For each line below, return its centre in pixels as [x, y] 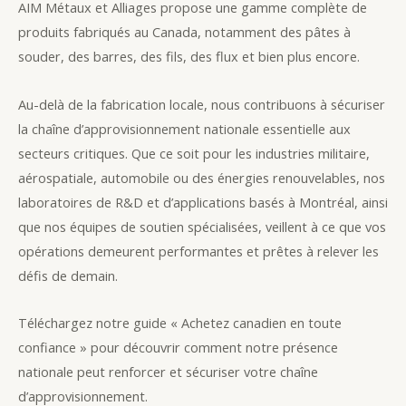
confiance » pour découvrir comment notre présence [178, 348]
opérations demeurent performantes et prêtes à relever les [198, 251]
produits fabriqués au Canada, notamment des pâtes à [184, 32]
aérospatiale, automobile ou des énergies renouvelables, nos [202, 177]
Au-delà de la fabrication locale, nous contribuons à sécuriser [202, 104]
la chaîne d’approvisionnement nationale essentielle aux [184, 128]
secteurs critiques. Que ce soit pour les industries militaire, [194, 153]
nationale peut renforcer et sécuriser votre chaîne [168, 372]
